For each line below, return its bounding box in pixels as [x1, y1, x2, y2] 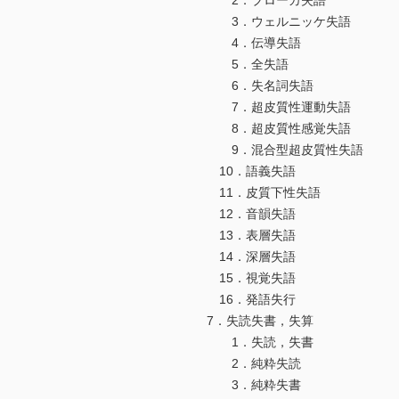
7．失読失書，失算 [207, 313, 313, 329]
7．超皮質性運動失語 [207, 100, 351, 115]
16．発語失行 [207, 292, 296, 307]
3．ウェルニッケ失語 [207, 14, 351, 29]
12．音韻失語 [207, 207, 296, 222]
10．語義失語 [207, 164, 296, 179]
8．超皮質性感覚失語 [207, 121, 351, 136]
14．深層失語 [207, 249, 296, 265]
